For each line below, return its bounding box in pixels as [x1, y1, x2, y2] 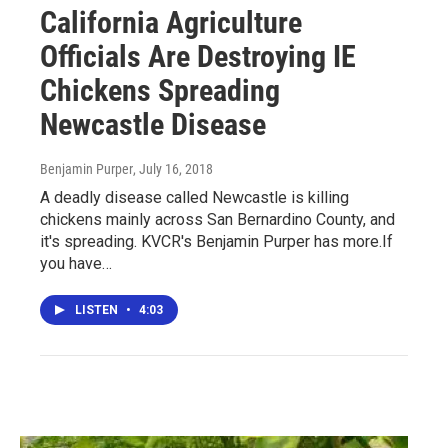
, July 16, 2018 [133, 160, 213, 177]
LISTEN [75, 302, 121, 317]
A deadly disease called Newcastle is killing [40, 187, 349, 207]
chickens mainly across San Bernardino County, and [40, 209, 395, 229]
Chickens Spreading [40, 72, 280, 108]
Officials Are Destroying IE [40, 38, 356, 74]
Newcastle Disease [40, 106, 266, 142]
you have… [40, 253, 112, 273]
